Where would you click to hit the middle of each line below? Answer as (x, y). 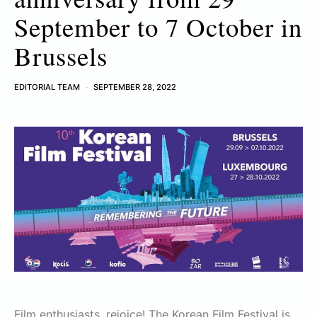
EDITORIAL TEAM (47, 87)
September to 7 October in (158, 27)
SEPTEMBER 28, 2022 (135, 87)
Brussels (61, 56)
